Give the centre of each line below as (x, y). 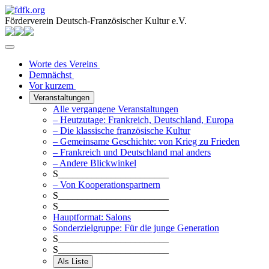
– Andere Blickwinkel (95, 163)
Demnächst (51, 75)
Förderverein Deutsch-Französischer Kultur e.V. (96, 21)
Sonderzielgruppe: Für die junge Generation (136, 228)
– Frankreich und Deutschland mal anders (132, 152)
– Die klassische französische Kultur (122, 131)
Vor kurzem (52, 86)
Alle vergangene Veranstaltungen (116, 109)
